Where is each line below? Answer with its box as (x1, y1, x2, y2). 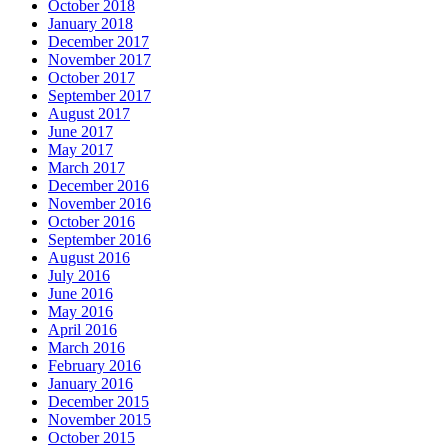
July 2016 (48, 266, 110, 284)
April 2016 (48, 320, 117, 338)
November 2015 (48, 410, 151, 428)
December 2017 (48, 32, 149, 50)
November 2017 (48, 50, 151, 68)
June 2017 (48, 122, 113, 140)
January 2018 (48, 14, 133, 32)
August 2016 (48, 248, 130, 266)
